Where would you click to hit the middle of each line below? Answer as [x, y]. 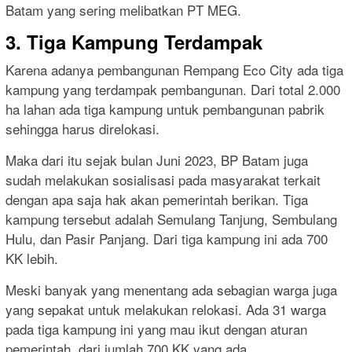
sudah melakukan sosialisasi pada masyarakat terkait [163, 180]
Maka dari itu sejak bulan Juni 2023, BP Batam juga [157, 160]
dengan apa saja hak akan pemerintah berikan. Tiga [157, 200]
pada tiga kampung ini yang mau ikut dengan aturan [156, 329]
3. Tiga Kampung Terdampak [134, 42]
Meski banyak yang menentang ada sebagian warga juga [171, 290]
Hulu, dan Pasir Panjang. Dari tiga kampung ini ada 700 [167, 239]
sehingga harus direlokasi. [82, 129]
